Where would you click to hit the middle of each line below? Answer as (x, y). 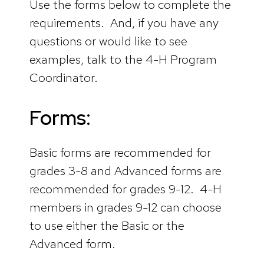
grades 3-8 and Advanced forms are (126, 170)
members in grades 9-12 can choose (126, 207)
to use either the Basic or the (107, 225)
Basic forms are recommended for (120, 152)
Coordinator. (64, 78)
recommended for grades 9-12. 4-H (126, 189)
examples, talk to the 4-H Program (123, 60)
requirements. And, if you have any (124, 23)
